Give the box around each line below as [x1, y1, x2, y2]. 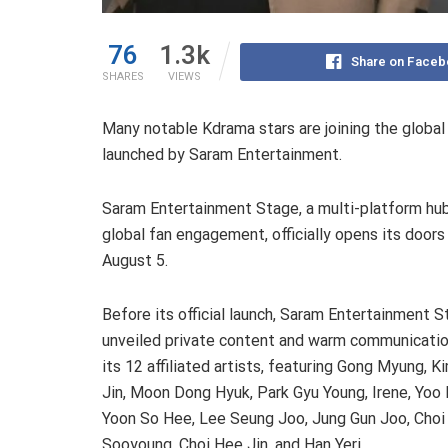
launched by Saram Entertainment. [102, 145, 346, 165]
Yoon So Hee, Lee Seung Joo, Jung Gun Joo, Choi [102, 409, 445, 429]
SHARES [102, 68, 144, 86]
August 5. [102, 251, 168, 271]
